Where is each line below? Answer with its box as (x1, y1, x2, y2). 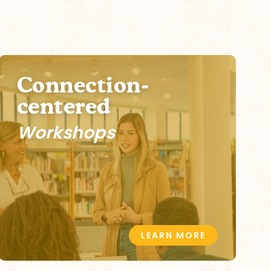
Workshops (16, 120, 115, 145)
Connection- (16, 76, 149, 97)
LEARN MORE (141, 229, 206, 241)
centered (16, 97, 111, 119)
